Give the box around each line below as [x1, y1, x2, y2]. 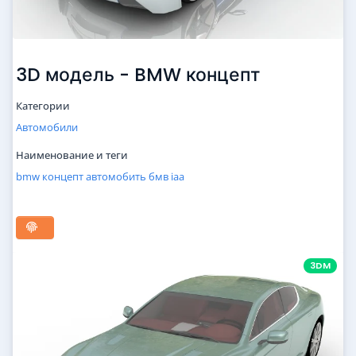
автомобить [86, 169, 146, 184]
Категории [16, 99, 70, 114]
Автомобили [16, 120, 78, 135]
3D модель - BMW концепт [16, 62, 260, 88]
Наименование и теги [16, 148, 128, 163]
